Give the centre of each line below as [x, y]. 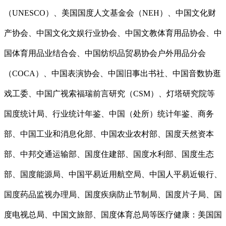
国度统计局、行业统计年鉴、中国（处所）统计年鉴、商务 [109, 114]
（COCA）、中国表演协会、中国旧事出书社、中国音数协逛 [112, 74]
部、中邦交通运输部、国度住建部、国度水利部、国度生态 [109, 154]
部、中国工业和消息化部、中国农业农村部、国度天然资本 [109, 134]
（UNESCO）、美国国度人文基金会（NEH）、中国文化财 [110, 13]
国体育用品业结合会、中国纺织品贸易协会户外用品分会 [105, 53]
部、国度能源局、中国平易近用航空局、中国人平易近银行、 [113, 175]
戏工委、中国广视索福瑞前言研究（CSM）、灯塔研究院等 [109, 94]
